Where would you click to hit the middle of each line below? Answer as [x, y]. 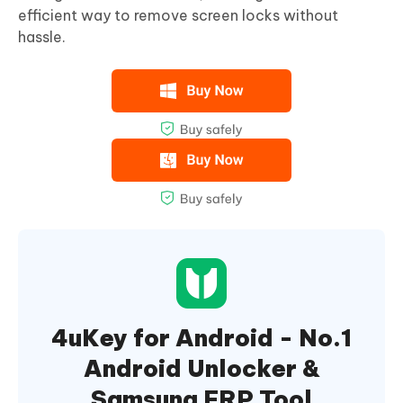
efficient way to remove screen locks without [178, 16]
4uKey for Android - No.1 [201, 338]
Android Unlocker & [201, 369]
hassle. [42, 37]
